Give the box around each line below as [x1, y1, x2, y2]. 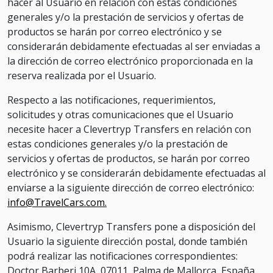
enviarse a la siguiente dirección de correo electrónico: [7, 181, 254, 194]
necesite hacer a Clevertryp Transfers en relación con [7, 122, 251, 136]
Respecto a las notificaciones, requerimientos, [7, 93, 216, 107]
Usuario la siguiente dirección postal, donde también [7, 235, 247, 248]
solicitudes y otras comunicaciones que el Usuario [7, 108, 233, 121]
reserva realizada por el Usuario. [7, 69, 156, 82]
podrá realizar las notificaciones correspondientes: [7, 249, 238, 263]
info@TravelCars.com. [7, 196, 107, 209]
